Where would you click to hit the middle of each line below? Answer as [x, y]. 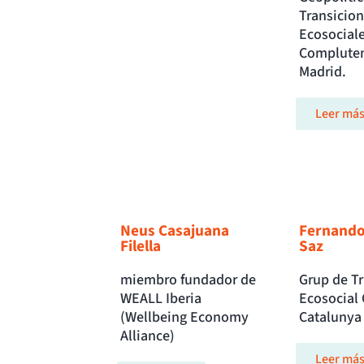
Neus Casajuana [175, 231]
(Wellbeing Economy [184, 318]
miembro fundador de [188, 280]
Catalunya [330, 318]
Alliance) [147, 336]
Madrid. [322, 72]
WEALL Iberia [161, 299]
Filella [141, 247]
